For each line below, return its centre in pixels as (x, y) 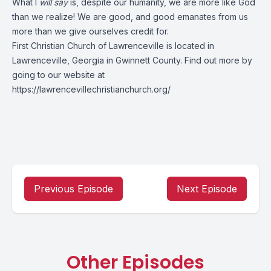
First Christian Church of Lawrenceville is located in (113, 46)
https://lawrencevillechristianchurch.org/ (91, 89)
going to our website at (58, 75)
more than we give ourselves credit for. (90, 31)
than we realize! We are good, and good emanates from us (130, 17)
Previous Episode (73, 189)
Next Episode (207, 189)
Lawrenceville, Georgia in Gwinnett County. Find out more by (132, 60)
